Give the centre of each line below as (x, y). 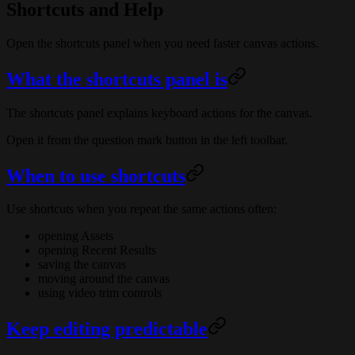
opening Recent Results (97, 250)
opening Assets (76, 236)
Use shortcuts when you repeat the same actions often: (141, 209)
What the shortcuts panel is (117, 79)
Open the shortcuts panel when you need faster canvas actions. (162, 43)
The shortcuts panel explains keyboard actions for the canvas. (159, 113)
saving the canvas (82, 265)
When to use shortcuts (96, 176)
